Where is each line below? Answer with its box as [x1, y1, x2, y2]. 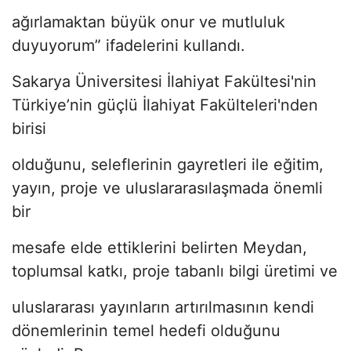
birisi [12, 118, 46, 138]
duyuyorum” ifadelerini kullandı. [12, 35, 245, 55]
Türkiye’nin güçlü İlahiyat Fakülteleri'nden [12, 95, 318, 114]
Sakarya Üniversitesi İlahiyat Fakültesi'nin [12, 71, 317, 91]
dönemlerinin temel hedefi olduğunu [12, 320, 280, 340]
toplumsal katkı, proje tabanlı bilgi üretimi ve [12, 261, 338, 280]
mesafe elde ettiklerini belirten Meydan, [12, 237, 307, 257]
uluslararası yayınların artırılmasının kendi [12, 297, 314, 317]
